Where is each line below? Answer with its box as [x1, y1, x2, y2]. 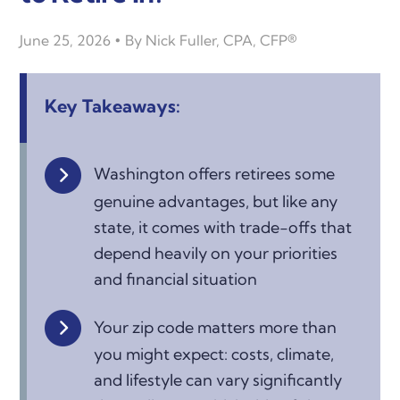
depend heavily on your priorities [94, 242, 338, 263]
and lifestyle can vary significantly [94, 370, 343, 391]
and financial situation [94, 268, 258, 289]
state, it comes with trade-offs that [94, 216, 353, 237]
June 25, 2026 [20, 30, 112, 49]
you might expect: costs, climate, [94, 344, 335, 365]
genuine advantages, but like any [94, 190, 338, 212]
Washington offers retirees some [94, 162, 336, 184]
